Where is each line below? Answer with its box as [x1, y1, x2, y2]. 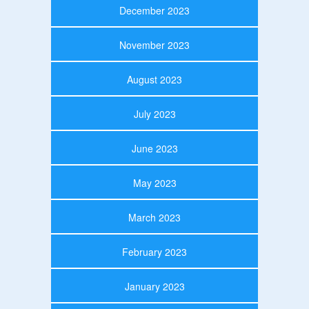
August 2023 [127, 72, 182, 86]
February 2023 [122, 244, 187, 259]
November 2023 [119, 37, 190, 52]
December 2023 [119, 3, 190, 17]
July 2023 [133, 106, 176, 121]
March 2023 [128, 210, 181, 224]
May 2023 [132, 175, 177, 190]
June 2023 [131, 141, 178, 155]
